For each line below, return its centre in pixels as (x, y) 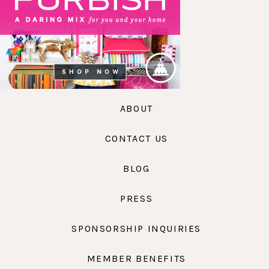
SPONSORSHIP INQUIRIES (137, 228)
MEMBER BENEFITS (136, 258)
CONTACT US (136, 139)
